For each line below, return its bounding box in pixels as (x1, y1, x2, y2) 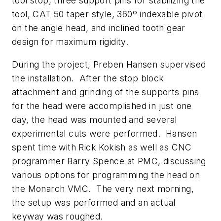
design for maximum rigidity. (12, 37, 131, 47)
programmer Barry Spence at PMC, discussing (12, 156, 206, 167)
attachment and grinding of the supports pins (12, 87, 199, 98)
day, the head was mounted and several (12, 114, 177, 125)
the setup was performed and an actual (12, 197, 176, 208)
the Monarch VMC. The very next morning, (12, 184, 194, 194)
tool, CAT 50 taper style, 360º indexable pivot (12, 9, 203, 20)
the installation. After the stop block (12, 73, 164, 84)
